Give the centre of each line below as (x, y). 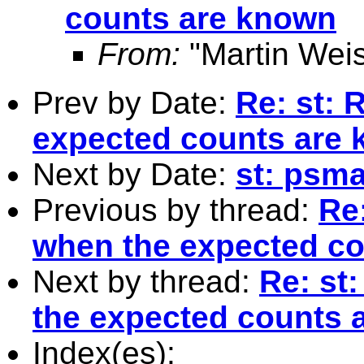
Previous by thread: (175, 210)
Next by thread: (146, 281)
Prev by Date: (134, 102)
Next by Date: (134, 174)
